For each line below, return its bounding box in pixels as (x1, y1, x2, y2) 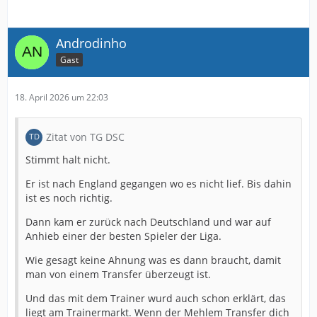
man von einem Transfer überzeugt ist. (25, 267, 211, 282)
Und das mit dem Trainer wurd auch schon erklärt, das (25, 292, 286, 306)
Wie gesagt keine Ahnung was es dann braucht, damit (25, 253, 281, 267)
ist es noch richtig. (25, 191, 113, 205)
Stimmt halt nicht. (25, 153, 110, 167)
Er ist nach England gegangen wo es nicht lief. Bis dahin (25, 177, 292, 191)
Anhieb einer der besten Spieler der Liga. (25, 229, 221, 243)
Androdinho (56, 35, 127, 52)
